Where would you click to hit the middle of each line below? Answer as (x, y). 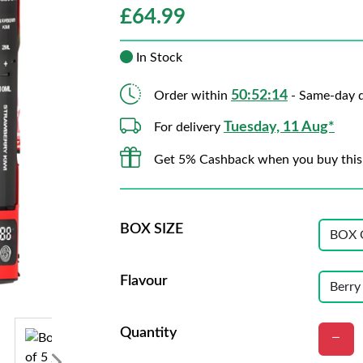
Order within (192, 96)
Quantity (148, 333)
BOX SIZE (152, 229)
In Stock (158, 58)
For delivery (189, 127)
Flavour (144, 281)
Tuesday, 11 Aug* (279, 127)
